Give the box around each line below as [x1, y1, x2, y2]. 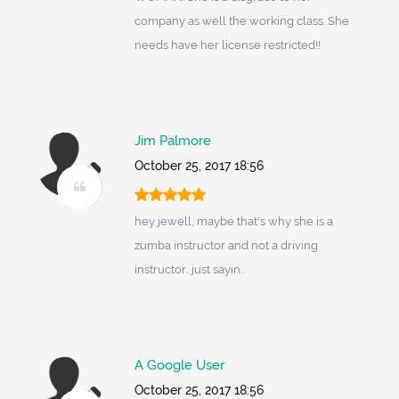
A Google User [134, 357, 224, 374]
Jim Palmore [134, 133, 211, 150]
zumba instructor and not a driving [134, 239, 318, 253]
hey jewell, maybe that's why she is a [134, 215, 333, 229]
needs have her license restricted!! [134, 38, 321, 53]
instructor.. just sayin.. [134, 263, 244, 277]
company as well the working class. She [134, 14, 349, 28]
